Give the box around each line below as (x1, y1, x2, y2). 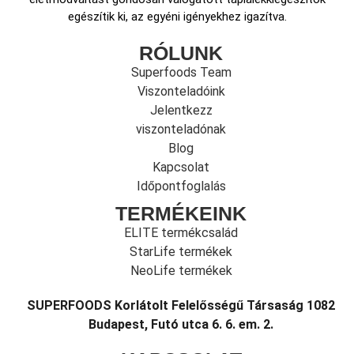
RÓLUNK (139, 41, 223, 64)
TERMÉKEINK (115, 201, 247, 224)
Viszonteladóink (137, 83, 225, 99)
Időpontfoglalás (136, 178, 226, 194)
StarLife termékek (130, 243, 232, 259)
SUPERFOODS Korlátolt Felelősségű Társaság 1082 (27, 297, 335, 313)
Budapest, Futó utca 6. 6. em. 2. (88, 316, 273, 332)
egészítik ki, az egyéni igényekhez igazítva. (67, 9, 287, 24)
